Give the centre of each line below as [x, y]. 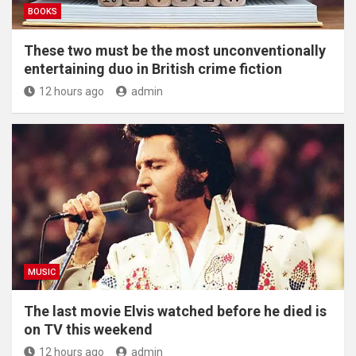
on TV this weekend [88, 329]
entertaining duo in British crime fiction [153, 68]
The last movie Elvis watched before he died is [175, 311]
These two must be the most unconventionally [175, 50]
